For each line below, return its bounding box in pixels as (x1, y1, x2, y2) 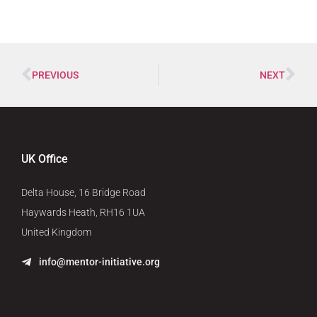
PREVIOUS (32, 69, 79, 81)
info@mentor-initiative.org (39, 256, 160, 268)
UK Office (21, 151, 68, 166)
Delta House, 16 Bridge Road (21, 186, 146, 198)
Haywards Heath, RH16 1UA (21, 206, 145, 218)
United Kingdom (21, 226, 91, 238)
